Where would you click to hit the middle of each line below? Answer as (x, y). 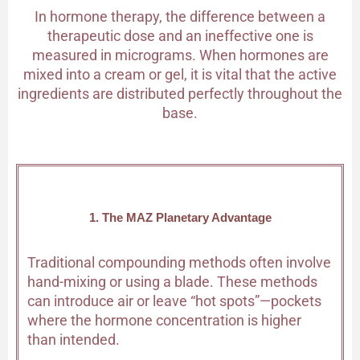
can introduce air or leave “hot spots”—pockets (174, 301)
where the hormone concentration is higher (164, 320)
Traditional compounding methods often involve (179, 262)
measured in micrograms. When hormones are (180, 55)
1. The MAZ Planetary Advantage (180, 218)
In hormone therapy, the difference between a (180, 16)
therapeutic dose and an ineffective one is (180, 35)
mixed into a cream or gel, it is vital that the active (180, 74)
